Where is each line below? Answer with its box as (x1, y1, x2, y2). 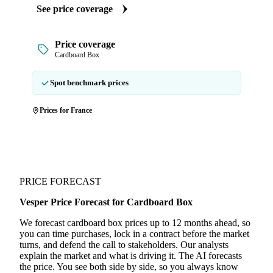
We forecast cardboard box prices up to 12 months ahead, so (19, 218, 250, 228)
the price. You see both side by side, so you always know (19, 261, 238, 272)
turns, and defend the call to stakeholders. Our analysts (19, 239, 229, 250)
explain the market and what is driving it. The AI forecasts (19, 250, 242, 261)
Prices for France (40, 106, 92, 115)
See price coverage (37, 4, 113, 14)
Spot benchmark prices (50, 78, 129, 87)
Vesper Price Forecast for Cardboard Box (19, 197, 193, 207)
